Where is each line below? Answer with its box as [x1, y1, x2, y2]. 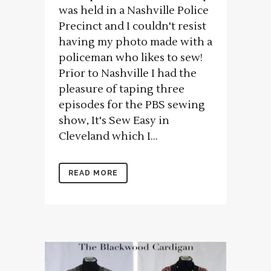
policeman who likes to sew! [59, 51, 203, 65]
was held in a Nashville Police [59, 4, 209, 18]
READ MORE [68, 169, 118, 178]
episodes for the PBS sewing [59, 98, 205, 113]
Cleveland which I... [59, 129, 158, 144]
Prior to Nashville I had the [59, 67, 197, 81]
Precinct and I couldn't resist [59, 19, 206, 34]
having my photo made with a [59, 35, 212, 50]
